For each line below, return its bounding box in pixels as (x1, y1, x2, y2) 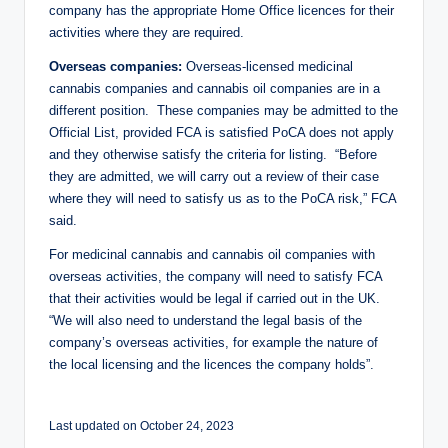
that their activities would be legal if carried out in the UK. (49, 290, 380, 306)
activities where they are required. (49, 24, 244, 40)
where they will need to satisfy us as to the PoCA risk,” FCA (49, 190, 396, 206)
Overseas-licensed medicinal (186, 58, 353, 74)
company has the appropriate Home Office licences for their (49, 2, 394, 18)
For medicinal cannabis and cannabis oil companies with (49, 246, 375, 262)
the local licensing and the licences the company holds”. (49, 356, 374, 372)
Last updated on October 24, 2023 (49, 418, 234, 433)
